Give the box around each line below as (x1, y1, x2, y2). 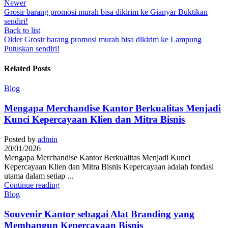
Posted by (4, 134, 36, 144)
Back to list (4, 25, 40, 35)
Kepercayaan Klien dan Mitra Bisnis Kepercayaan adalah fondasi (4, 162, 214, 171)
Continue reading (4, 180, 60, 189)
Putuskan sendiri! (4, 44, 60, 53)
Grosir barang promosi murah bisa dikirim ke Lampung (24, 35, 202, 44)
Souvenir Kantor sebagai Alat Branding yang (4, 208, 194, 219)
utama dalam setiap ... (4, 171, 73, 180)
